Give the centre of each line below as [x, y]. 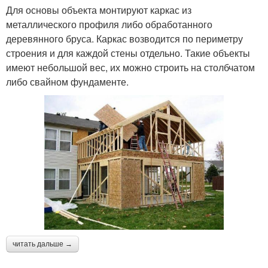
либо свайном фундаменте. [67, 82]
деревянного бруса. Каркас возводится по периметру [124, 39]
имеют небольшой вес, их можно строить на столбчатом [130, 68]
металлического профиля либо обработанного [109, 25]
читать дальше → [42, 244]
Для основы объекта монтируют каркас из [99, 10]
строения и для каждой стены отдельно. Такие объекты [128, 53]
